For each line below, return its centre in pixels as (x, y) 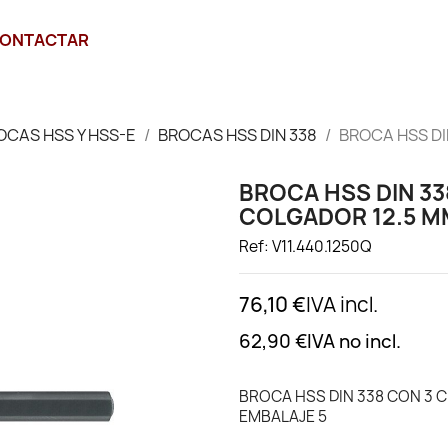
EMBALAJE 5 (283, 416)
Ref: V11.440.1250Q (305, 246)
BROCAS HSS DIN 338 (237, 135)
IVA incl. (342, 304)
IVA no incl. (354, 341)
